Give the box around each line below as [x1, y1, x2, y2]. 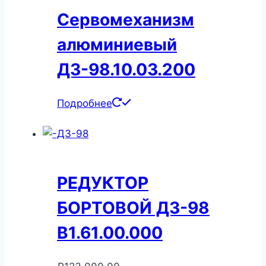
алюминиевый [57, 34, 177, 55]
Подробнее [57, 97, 112, 110]
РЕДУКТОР [57, 172, 148, 193]
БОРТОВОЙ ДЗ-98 [57, 197, 210, 218]
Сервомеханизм [57, 9, 194, 30]
